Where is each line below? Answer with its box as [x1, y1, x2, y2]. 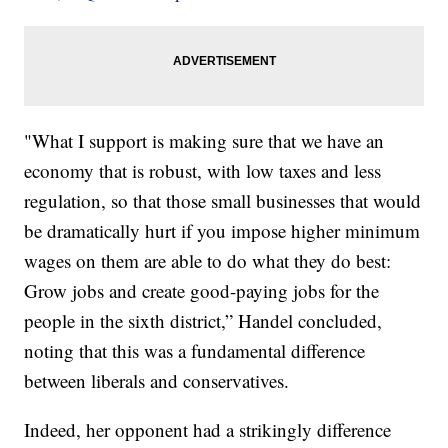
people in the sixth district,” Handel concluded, [24, 308, 383, 334]
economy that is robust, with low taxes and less [24, 158, 382, 184]
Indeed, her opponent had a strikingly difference [24, 417, 392, 443]
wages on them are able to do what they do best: [24, 248, 392, 274]
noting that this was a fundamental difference [24, 338, 366, 364]
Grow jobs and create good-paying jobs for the [24, 278, 380, 304]
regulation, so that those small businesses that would [24, 188, 422, 214]
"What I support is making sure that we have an [24, 128, 385, 154]
